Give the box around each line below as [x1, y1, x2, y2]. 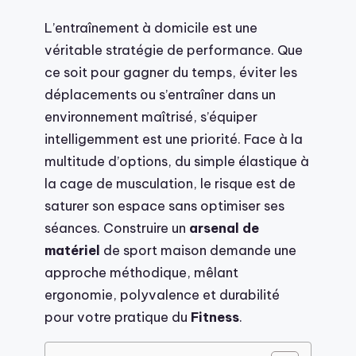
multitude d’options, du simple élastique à [44, 153, 309, 170]
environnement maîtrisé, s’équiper [44, 108, 257, 126]
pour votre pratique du [44, 308, 191, 326]
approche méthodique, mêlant [44, 264, 238, 281]
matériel [44, 242, 100, 259]
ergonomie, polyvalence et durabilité [44, 286, 280, 304]
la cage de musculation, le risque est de [44, 175, 296, 192]
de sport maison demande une [100, 242, 296, 259]
